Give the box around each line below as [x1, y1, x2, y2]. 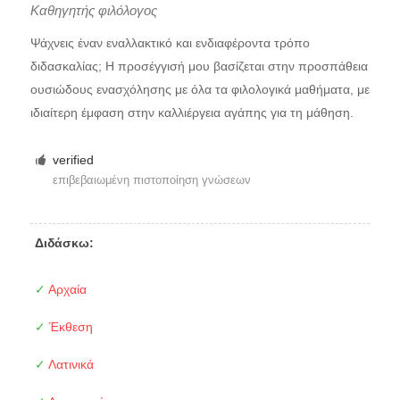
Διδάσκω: [34, 236, 94, 251]
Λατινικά [45, 357, 94, 372]
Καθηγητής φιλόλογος [29, 3, 157, 18]
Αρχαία [45, 282, 87, 297]
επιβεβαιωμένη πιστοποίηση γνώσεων [53, 173, 252, 187]
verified [53, 153, 95, 167]
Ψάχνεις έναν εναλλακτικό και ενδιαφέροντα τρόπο [29, 36, 310, 50]
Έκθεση [45, 320, 93, 335]
